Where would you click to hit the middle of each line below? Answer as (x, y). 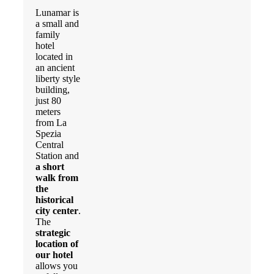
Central (50, 144)
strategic (53, 232)
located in (54, 56)
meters (48, 111)
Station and (57, 155)
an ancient (55, 67)
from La (51, 122)
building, (53, 89)
